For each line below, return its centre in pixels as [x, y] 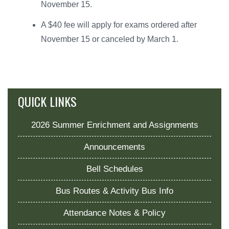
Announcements [114, 147]
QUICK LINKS [47, 101]
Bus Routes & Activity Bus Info [114, 191]
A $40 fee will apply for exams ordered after [119, 25]
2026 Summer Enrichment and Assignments [114, 125]
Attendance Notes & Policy [114, 213]
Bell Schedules [114, 169]
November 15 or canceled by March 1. [110, 39]
